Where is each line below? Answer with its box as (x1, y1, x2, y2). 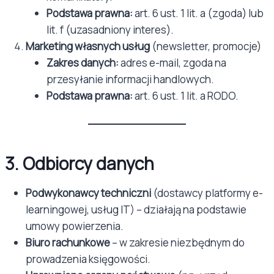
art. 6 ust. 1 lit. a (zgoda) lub (133, 6, 264, 20)
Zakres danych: (46, 56, 119, 70)
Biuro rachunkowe (26, 235, 110, 250)
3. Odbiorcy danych (5, 152, 154, 175)
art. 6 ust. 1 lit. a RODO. (133, 89, 239, 103)
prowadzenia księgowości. (26, 252, 150, 266)
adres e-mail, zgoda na (119, 56, 226, 70)
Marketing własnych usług (26, 39, 150, 53)
